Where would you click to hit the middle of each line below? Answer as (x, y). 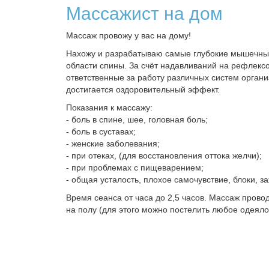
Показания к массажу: (109, 107)
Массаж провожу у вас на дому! (128, 35)
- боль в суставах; (101, 131)
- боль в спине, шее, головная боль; (137, 119)
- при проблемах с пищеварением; (135, 168)
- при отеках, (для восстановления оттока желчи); (164, 156)
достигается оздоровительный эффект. (143, 89)
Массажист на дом (144, 14)
